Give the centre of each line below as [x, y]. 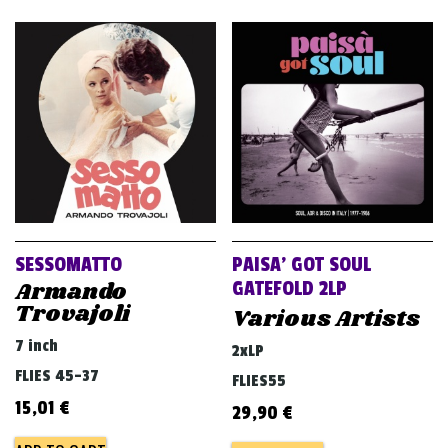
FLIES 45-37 [57, 375]
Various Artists [326, 319]
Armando [71, 292]
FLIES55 [259, 380]
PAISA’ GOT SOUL [302, 264]
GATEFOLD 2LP [290, 288]
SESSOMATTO [68, 264]
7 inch [36, 345]
